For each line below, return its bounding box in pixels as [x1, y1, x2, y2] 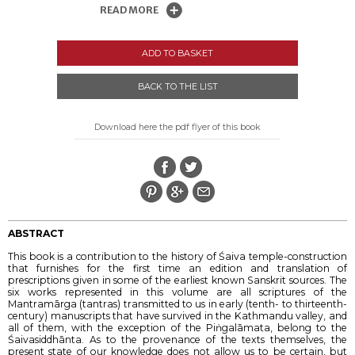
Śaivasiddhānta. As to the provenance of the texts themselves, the [8, 333, 347, 345]
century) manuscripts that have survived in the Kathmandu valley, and [8, 309, 347, 322]
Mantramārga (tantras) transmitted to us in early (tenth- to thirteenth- [8, 297, 347, 310]
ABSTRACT [8, 227, 64, 239]
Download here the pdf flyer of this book [94, 120, 261, 132]
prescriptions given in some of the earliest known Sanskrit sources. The [8, 273, 347, 286]
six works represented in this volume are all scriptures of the [8, 285, 347, 298]
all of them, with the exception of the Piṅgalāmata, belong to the [8, 321, 347, 334]
